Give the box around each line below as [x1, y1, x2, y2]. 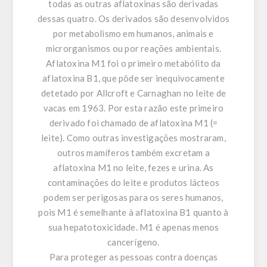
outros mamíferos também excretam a [57, 147, 210, 159]
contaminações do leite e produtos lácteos [47, 177, 220, 188]
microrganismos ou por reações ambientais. [45, 43, 222, 54]
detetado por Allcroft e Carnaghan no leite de [41, 88, 226, 99]
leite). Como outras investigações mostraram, [41, 132, 226, 144]
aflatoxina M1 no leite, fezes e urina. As [53, 162, 214, 173]
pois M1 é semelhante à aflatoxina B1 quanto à [38, 207, 229, 218]
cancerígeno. [107, 237, 160, 248]
